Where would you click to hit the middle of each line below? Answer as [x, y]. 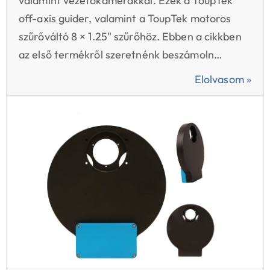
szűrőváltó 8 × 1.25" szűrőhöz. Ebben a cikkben [130, 37]
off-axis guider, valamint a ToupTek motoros [125, 19]
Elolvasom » [223, 80]
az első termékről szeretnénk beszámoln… [121, 55]
